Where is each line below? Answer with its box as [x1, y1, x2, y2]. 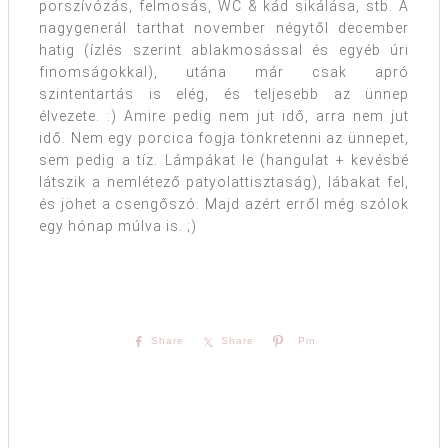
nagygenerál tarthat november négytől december [39, 19, 409, 36]
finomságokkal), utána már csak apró [39, 63, 409, 80]
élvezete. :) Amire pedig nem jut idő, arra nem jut [39, 107, 409, 124]
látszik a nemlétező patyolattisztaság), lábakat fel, [39, 173, 409, 190]
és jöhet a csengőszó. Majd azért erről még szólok [39, 195, 409, 212]
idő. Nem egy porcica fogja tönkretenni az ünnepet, [39, 129, 409, 146]
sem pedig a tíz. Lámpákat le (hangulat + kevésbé [39, 151, 409, 168]
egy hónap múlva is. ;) [39, 217, 197, 234]
